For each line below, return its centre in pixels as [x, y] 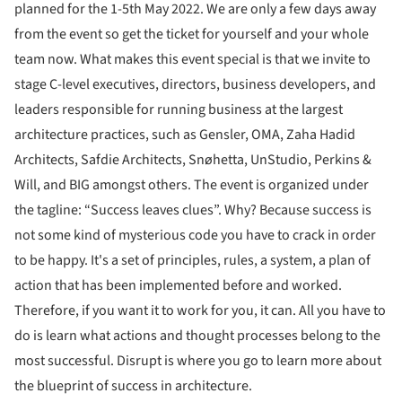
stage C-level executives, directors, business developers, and [195, 84]
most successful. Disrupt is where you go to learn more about [198, 360]
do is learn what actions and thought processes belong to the [197, 335]
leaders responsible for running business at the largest [179, 109]
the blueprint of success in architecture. [133, 385]
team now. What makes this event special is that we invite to [192, 59]
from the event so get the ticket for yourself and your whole [192, 34]
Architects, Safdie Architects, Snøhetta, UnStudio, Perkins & [193, 159]
